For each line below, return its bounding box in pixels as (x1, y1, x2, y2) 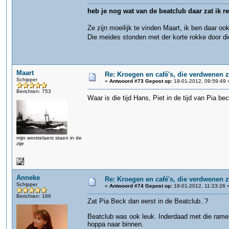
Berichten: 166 (16, 193, 51, 199)
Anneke (16, 174, 40, 181)
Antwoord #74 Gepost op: (109, 183, 172, 189)
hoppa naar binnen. (87, 220, 144, 228)
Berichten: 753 (16, 88, 51, 94)
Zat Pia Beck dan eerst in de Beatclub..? (87, 197, 208, 205)
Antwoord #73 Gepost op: (109, 78, 172, 84)
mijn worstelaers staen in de (16, 135, 82, 141)
